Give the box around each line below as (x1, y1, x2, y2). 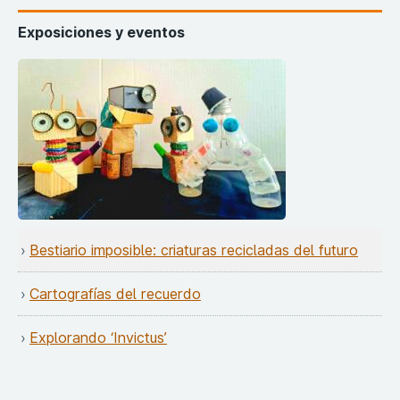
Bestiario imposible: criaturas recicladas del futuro (29, 240, 358, 259)
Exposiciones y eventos (18, 22, 185, 41)
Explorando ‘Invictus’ (29, 328, 167, 346)
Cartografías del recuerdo (29, 284, 201, 303)
